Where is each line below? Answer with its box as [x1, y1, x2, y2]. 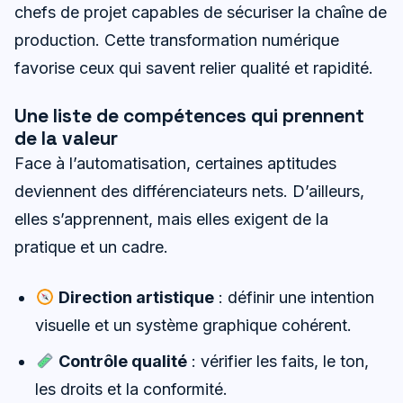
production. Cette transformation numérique [14, 31, 339, 50]
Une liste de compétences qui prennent [14, 103, 364, 129]
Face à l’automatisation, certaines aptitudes [14, 154, 336, 174]
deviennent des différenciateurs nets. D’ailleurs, [14, 182, 364, 201]
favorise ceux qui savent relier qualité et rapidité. [14, 58, 373, 78]
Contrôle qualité [58, 352, 187, 372]
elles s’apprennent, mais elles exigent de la [14, 210, 328, 229]
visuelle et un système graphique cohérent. [35, 316, 353, 336]
